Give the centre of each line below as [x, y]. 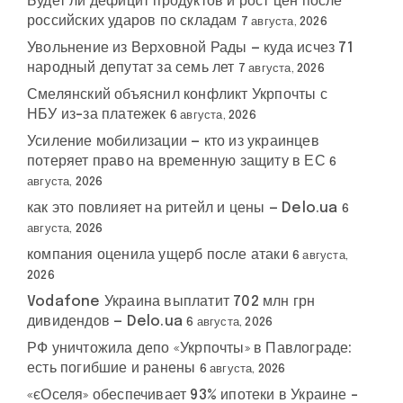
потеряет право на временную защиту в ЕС [176, 161]
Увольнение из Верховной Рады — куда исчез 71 [190, 48]
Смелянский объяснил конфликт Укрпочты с [177, 95]
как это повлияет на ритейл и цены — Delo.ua [183, 208]
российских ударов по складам [132, 21]
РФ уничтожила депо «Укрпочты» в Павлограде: [190, 349]
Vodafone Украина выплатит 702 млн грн [171, 302]
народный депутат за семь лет [131, 68]
